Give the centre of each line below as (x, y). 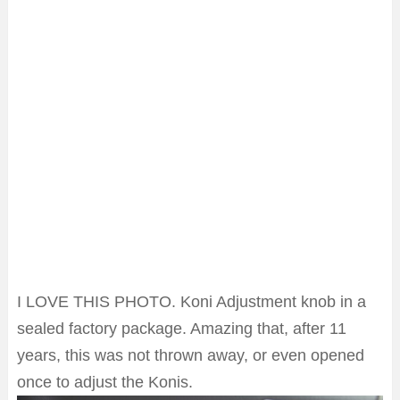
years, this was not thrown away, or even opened (191, 356)
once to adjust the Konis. (105, 383)
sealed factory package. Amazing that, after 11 (182, 329)
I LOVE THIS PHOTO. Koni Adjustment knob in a (192, 302)
